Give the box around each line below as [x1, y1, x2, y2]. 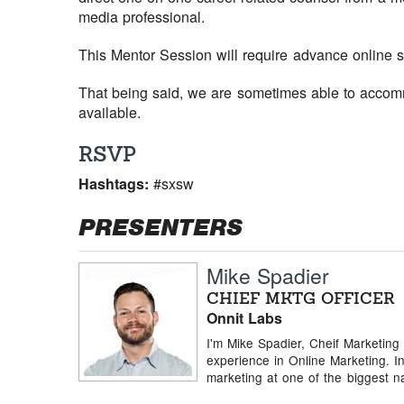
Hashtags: [78, 172, 154, 194]
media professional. [78, 5, 206, 27]
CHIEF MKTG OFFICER [207, 287, 396, 309]
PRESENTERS [78, 213, 243, 242]
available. [78, 101, 141, 123]
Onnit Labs [207, 307, 283, 328]
